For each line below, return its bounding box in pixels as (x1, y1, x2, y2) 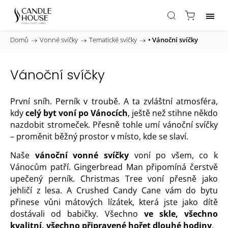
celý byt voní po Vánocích (25, 107, 128, 119)
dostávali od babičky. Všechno (10, 208, 144, 219)
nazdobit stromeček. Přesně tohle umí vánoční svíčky (10, 119, 218, 130)
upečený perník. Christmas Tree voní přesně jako (10, 173, 218, 184)
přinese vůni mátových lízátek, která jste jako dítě (10, 196, 218, 208)
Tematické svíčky (89, 36, 137, 44)
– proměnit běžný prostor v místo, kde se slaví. (10, 131, 188, 142)
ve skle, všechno (144, 208, 218, 219)
